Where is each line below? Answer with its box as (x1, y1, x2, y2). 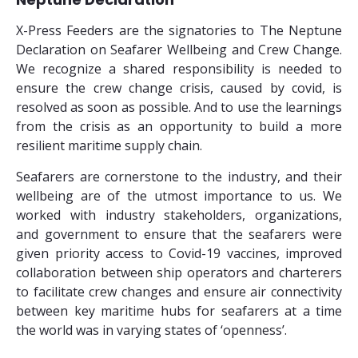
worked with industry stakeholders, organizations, (16, 206, 342, 224)
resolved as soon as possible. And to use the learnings (16, 98, 342, 116)
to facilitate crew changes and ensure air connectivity (16, 283, 342, 300)
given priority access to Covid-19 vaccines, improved (16, 245, 342, 262)
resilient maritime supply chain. (16, 137, 202, 154)
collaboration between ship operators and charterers (16, 264, 342, 281)
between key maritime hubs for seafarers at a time (16, 302, 342, 320)
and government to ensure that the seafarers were (16, 225, 342, 243)
